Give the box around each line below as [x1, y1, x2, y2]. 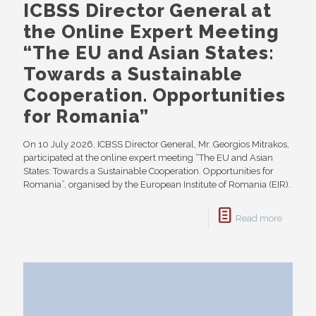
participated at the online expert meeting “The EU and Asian [23, 152, 273, 164]
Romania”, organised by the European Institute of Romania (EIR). [23, 179, 291, 190]
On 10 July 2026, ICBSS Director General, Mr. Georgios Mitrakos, [23, 139, 289, 150]
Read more [236, 213, 282, 224]
